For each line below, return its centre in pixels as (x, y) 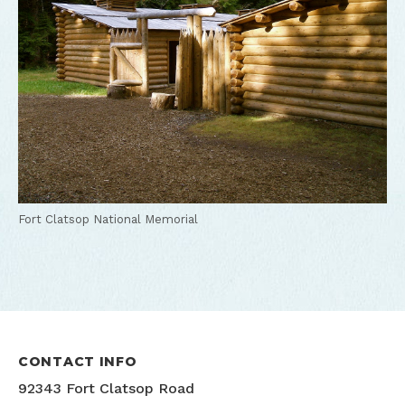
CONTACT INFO (78, 362)
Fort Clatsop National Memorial (108, 220)
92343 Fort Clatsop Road (106, 389)
